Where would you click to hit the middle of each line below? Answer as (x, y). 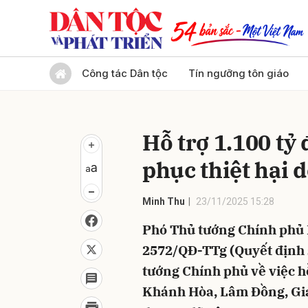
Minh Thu (164, 201)
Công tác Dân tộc (125, 73)
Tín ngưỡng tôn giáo (239, 73)
